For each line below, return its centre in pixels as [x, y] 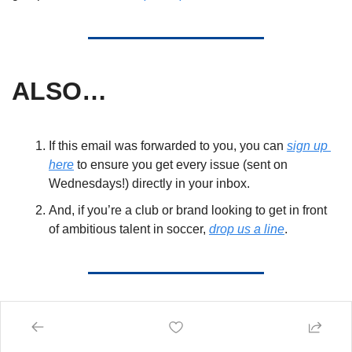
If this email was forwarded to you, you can [168, 146]
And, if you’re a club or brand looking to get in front [188, 211]
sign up [307, 146]
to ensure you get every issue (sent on [181, 165]
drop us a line [247, 229]
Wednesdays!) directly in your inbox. [151, 184]
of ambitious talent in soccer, [129, 229]
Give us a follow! [88, 319]
